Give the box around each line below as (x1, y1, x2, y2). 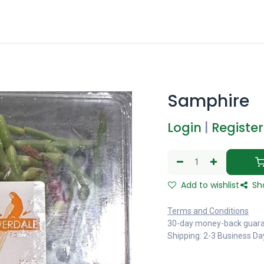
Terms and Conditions (167, 206, 249, 216)
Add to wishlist (179, 179, 239, 191)
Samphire (167, 90, 249, 113)
